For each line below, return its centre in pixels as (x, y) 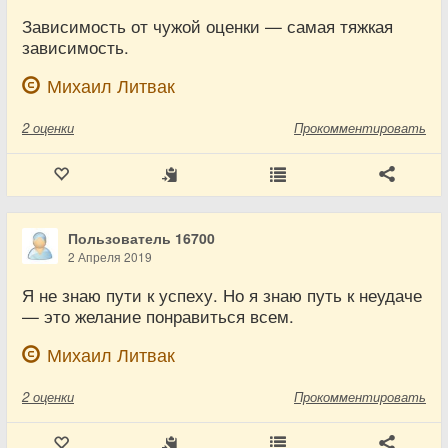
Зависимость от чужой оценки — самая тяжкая (207, 26)
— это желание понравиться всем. (158, 316)
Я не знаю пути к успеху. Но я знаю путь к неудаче (222, 295)
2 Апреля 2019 (110, 256)
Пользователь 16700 (141, 238)
